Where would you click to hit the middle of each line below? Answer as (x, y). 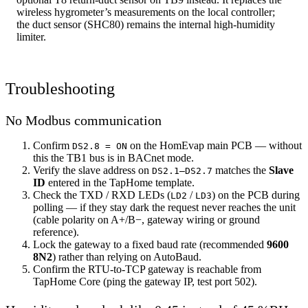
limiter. (31, 36)
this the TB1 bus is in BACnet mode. (113, 157)
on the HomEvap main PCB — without (214, 145)
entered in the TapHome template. (120, 182)
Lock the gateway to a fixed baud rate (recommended (150, 244)
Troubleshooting (60, 88)
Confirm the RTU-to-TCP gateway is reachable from (147, 269)
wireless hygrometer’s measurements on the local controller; (146, 12)
